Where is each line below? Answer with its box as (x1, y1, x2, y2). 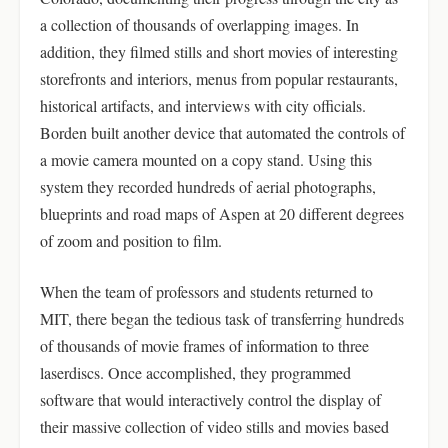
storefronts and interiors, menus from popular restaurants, (40, 68, 398, 89)
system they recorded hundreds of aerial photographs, (40, 176, 376, 197)
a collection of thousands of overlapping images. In (40, 14, 359, 35)
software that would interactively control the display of (40, 389, 381, 410)
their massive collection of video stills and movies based (40, 416, 389, 437)
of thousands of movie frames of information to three (40, 335, 369, 356)
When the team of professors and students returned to (40, 281, 373, 302)
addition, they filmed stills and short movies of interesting (40, 41, 398, 62)
